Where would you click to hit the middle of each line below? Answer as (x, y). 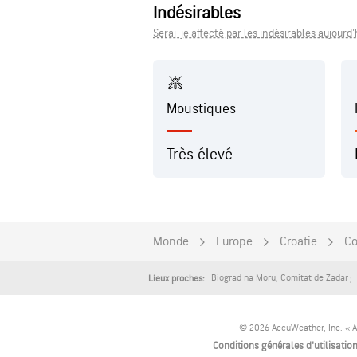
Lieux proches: (177, 278)
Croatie (298, 242)
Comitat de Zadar (314, 278)
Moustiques (201, 109)
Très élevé (200, 155)
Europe (234, 242)
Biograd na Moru (243, 278)
